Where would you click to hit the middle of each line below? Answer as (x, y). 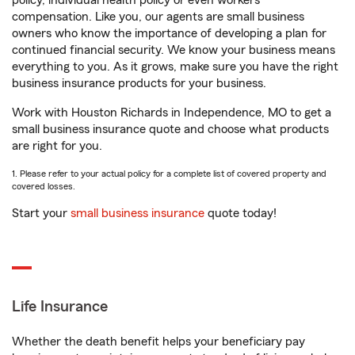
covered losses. (44, 186)
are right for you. (57, 146)
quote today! (240, 213)
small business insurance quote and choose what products (170, 129)
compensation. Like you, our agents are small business (158, 17)
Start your (41, 213)
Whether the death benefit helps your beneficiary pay (158, 342)
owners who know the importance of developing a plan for (169, 33)
